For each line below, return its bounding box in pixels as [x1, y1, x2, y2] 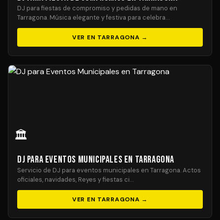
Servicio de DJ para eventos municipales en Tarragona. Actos [17, 166, 201, 174]
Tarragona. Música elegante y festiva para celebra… [17, 13, 169, 22]
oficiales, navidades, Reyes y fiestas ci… [17, 175, 134, 184]
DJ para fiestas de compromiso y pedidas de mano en [17, 4, 177, 12]
